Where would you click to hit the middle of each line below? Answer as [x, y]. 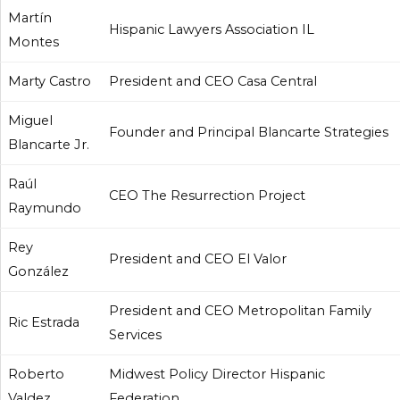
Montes [33, 42]
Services [135, 335]
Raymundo [45, 208]
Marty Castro [50, 81]
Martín [30, 18]
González [38, 271]
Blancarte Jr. [49, 145]
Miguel [30, 121]
